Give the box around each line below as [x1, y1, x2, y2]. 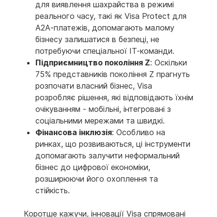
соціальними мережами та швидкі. [35, 115, 165, 125]
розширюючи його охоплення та [35, 173, 158, 184]
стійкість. [35, 185, 70, 195]
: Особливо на [112, 127, 165, 137]
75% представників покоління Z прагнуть [35, 69, 190, 79]
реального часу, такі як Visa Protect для [35, 11, 186, 21]
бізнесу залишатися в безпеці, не [35, 34, 159, 44]
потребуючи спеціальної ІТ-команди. [35, 46, 174, 56]
